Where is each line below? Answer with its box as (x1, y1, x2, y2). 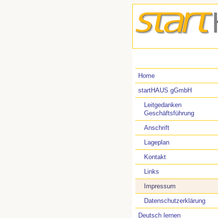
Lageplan (144, 139, 169, 146)
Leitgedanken (144, 101, 182, 109)
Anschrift (144, 124, 169, 131)
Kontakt (144, 153, 166, 161)
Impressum (144, 182, 176, 190)
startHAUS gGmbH (138, 87, 192, 94)
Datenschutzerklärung (144, 197, 205, 204)
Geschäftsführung (144, 109, 194, 117)
